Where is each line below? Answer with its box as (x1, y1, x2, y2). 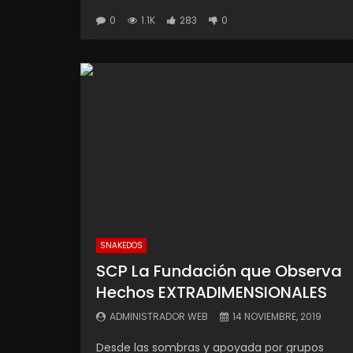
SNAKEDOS (100, 240, 143, 251)
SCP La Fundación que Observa (96, 260, 342, 282)
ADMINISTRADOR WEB (110, 310, 208, 323)
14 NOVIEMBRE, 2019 (232, 310, 321, 323)
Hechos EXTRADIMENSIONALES (96, 281, 327, 303)
